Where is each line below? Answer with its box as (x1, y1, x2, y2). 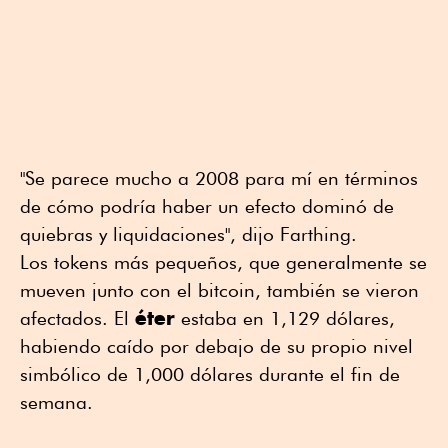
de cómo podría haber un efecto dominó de (20, 194, 394, 217)
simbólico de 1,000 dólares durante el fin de (20, 362, 400, 385)
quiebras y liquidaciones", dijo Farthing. (20, 222, 357, 245)
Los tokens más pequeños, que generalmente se (20, 250, 427, 273)
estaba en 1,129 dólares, (175, 306, 395, 329)
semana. (20, 390, 93, 413)
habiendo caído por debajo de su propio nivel (20, 334, 413, 357)
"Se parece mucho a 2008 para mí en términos (20, 166, 418, 189)
